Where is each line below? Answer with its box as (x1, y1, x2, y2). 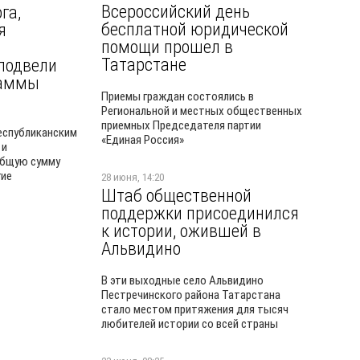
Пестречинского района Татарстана (101, 288, 280, 302)
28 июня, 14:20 (101, 171, 164, 183)
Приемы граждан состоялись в (101, 89, 254, 104)
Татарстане (101, 54, 186, 75)
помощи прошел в (101, 36, 233, 57)
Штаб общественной (101, 185, 252, 206)
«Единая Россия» (101, 133, 184, 147)
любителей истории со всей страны (101, 317, 278, 331)
